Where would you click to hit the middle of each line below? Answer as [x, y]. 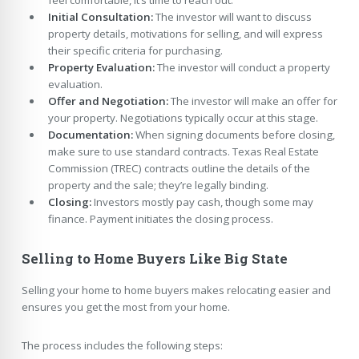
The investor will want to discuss [232, 16]
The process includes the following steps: [122, 345]
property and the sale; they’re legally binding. [158, 185]
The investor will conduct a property [242, 67]
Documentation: [90, 134]
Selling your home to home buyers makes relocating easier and [176, 290]
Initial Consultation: [100, 16]
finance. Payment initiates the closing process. [160, 218]
